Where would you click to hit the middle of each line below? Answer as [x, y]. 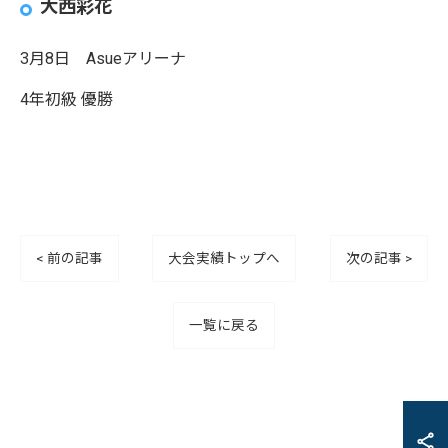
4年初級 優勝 [66, 99]
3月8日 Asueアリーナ [103, 58]
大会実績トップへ [224, 258]
